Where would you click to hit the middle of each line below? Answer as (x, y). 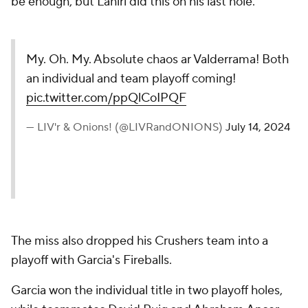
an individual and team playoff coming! (131, 79)
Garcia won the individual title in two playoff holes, (147, 290)
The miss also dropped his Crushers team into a (140, 241)
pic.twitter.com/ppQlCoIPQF (106, 98)
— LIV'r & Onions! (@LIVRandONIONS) (126, 127)
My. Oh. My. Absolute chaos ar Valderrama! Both (157, 59)
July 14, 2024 (258, 127)
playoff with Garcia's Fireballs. (91, 260)
